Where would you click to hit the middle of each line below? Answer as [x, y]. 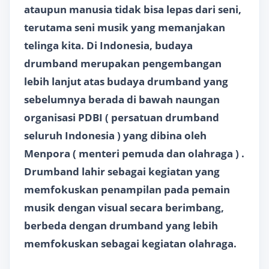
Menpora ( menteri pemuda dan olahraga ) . [134, 153]
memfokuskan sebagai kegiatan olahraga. [130, 243]
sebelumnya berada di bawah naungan [122, 99]
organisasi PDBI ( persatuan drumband [122, 117]
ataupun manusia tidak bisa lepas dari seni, [133, 9]
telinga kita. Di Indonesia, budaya [108, 45]
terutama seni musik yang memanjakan [125, 27]
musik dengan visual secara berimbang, [124, 207]
